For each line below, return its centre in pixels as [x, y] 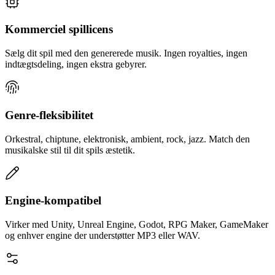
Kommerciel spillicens [59, 29]
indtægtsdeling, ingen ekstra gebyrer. [76, 64]
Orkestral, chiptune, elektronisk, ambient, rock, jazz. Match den [127, 139]
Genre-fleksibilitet [49, 115]
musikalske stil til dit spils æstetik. [70, 150]
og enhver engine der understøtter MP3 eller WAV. [103, 236]
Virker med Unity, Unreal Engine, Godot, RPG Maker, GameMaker [137, 225]
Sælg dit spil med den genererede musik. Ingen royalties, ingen [126, 53]
